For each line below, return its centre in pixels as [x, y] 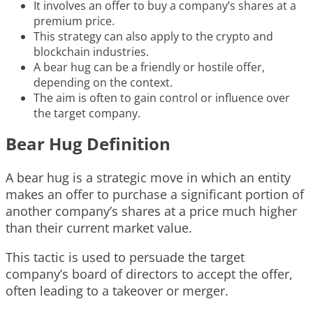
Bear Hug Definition [88, 143]
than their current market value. [99, 227]
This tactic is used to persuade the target [125, 257]
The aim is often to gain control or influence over [162, 97]
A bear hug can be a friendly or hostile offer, [149, 67]
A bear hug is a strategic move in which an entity [148, 177]
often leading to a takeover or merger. [117, 290]
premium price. [74, 21]
